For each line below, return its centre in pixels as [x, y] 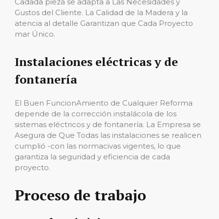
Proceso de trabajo [80, 195]
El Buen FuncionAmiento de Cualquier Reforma [104, 103]
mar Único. [35, 34]
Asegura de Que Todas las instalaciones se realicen [108, 135]
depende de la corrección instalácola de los [96, 114]
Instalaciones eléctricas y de [96, 62]
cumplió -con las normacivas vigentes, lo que [98, 146]
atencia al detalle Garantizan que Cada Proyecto [104, 23]
